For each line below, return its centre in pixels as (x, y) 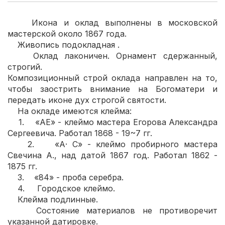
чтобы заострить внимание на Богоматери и (113, 89)
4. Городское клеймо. (61, 188)
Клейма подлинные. (53, 199)
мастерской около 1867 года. (67, 34)
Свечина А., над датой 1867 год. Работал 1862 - (113, 155)
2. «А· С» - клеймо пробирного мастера (113, 144)
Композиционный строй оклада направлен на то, (113, 78)
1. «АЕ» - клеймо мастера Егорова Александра (113, 122)
